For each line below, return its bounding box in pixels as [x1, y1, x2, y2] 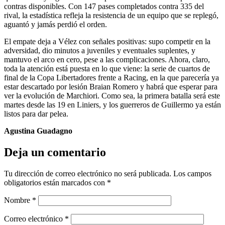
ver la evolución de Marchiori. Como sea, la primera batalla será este [4, 91, 220, 100]
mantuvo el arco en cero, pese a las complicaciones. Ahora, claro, [4, 55, 210, 64]
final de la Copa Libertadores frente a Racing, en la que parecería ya [4, 73, 219, 82]
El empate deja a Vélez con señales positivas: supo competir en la [4, 37, 210, 46]
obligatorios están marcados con [4, 178, 107, 187]
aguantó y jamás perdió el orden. [4, 20, 107, 29]
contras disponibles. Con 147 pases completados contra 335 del [4, 2, 204, 11]
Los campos [173, 169, 211, 178]
